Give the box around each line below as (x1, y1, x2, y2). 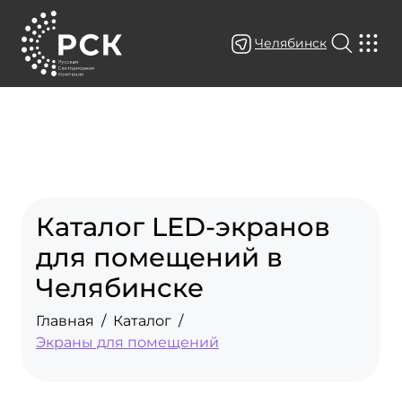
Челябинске (36, 272, 204, 303)
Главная (36, 312, 94, 329)
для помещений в (36, 241, 283, 273)
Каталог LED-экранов (36, 211, 330, 242)
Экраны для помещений (36, 334, 219, 351)
